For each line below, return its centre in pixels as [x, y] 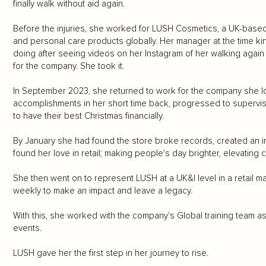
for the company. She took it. [68, 66]
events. [27, 228]
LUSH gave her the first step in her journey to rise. [110, 253]
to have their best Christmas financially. [88, 116]
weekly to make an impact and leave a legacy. [102, 191]
